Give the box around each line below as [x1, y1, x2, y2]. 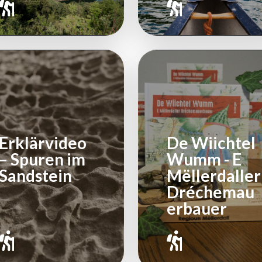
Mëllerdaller [166, 166, 261, 186]
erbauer [166, 198, 227, 219]
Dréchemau [166, 182, 254, 202]
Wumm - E [166, 149, 242, 170]
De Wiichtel [166, 133, 256, 153]
